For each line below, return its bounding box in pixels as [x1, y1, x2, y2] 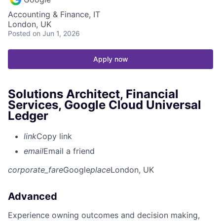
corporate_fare [8, 165, 63, 175]
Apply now [93, 54, 128, 63]
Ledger [8, 108, 48, 123]
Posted [8, 29, 31, 37]
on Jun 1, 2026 [33, 29, 80, 37]
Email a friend [43, 146, 95, 156]
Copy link [37, 131, 72, 142]
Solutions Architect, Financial [8, 86, 179, 101]
